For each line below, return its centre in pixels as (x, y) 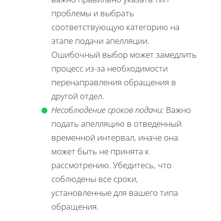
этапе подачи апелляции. (100, 41)
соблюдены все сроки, (95, 179)
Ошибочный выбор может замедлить (124, 55)
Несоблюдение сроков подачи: (108, 110)
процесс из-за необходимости (110, 69)
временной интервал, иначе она (115, 138)
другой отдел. (78, 96)
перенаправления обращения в (114, 82)
